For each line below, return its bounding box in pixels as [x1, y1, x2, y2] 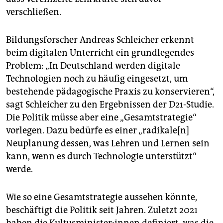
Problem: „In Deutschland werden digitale [6, 60, 180, 72]
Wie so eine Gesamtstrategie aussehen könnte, [6, 192, 197, 203]
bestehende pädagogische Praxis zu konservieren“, [6, 86, 215, 98]
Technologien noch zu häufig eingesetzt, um [6, 73, 188, 85]
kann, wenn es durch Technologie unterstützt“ [6, 151, 197, 162]
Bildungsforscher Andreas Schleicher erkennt [6, 34, 194, 46]
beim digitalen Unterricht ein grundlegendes [6, 47, 194, 59]
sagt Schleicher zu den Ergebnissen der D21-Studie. [6, 99, 214, 111]
